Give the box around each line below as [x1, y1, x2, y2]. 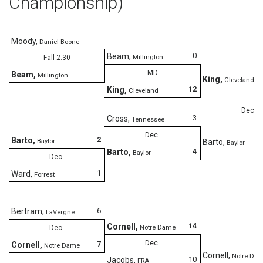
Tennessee [131, 115, 164, 123]
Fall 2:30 [43, 53, 70, 62]
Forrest [34, 170, 55, 178]
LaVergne [46, 208, 75, 216]
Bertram [11, 206, 42, 216]
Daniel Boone [39, 38, 79, 46]
